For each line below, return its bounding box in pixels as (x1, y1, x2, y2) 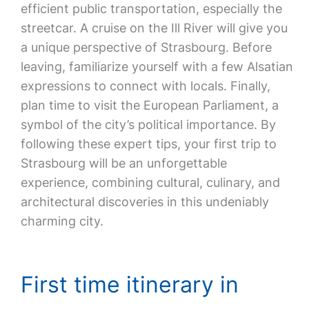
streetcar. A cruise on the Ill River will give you (20, 21, 288, 35)
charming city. (20, 214, 103, 228)
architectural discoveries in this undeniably (20, 195, 269, 209)
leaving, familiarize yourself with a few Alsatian (20, 59, 293, 74)
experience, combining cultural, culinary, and (20, 175, 280, 190)
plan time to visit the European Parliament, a (20, 98, 279, 112)
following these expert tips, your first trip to (20, 137, 277, 151)
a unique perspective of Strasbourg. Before (20, 40, 272, 54)
